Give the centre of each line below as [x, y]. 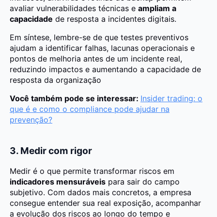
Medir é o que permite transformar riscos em [92, 171]
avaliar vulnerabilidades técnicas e [74, 8]
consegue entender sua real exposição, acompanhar [105, 203]
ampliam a [157, 8]
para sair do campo [143, 182]
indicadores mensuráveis [58, 182]
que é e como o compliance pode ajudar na [90, 109]
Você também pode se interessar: [75, 98]
